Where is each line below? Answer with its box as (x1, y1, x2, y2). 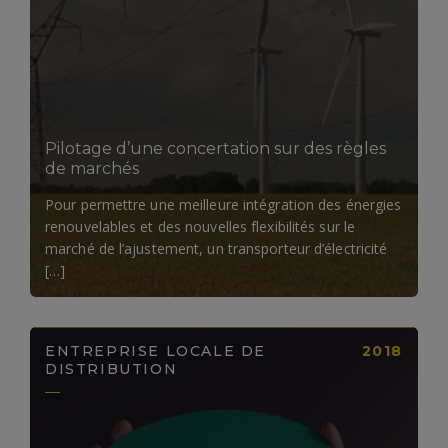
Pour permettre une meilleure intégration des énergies (45, 195, 402, 215)
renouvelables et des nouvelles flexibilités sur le (45, 217, 356, 237)
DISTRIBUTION (45, 360, 178, 379)
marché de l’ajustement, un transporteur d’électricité (45, 239, 388, 259)
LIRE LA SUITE (164, 60, 256, 76)
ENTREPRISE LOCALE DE (45, 342, 267, 361)
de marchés (45, 159, 139, 179)
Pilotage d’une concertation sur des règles (45, 139, 386, 159)
